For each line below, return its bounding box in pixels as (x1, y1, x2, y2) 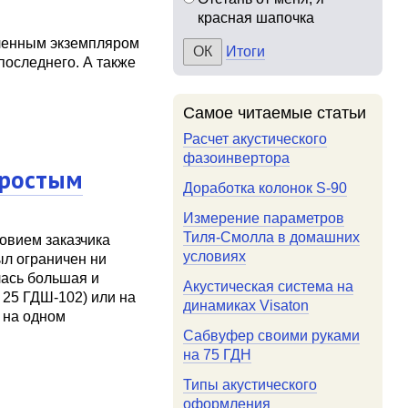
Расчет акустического (183, 131, 328, 147)
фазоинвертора (183, 150, 291, 166)
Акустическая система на (183, 279, 354, 294)
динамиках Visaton (183, 298, 310, 313)
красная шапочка (198, 10, 315, 25)
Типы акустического (183, 377, 318, 393)
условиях (183, 249, 247, 264)
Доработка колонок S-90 (183, 180, 348, 196)
